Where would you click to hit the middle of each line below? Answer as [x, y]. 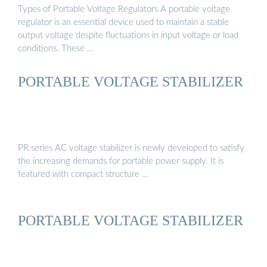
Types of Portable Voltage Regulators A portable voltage [124, 10]
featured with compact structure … [83, 174]
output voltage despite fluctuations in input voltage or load [128, 36]
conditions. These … [56, 49]
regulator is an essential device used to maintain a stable [123, 23]
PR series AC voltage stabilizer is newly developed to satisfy [131, 148]
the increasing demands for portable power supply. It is [121, 161]
